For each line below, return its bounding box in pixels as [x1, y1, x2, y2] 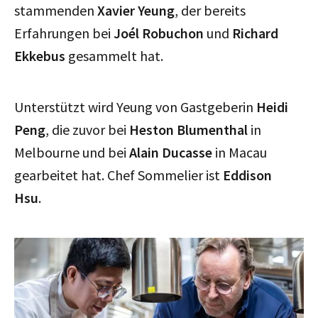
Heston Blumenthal [129, 120, 248, 138]
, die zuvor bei [45, 120, 129, 138]
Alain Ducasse [129, 143, 212, 161]
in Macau [212, 143, 267, 161]
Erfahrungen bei [14, 23, 114, 42]
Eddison [223, 165, 272, 184]
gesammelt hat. [65, 46, 163, 65]
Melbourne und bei [14, 143, 129, 161]
